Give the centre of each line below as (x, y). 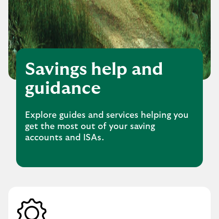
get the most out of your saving (90, 127)
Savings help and (94, 69)
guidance (63, 88)
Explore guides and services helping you (107, 115)
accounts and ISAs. (65, 138)
